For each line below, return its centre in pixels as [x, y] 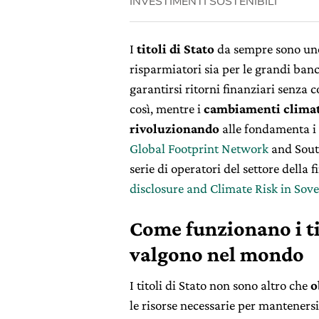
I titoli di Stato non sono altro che [220, 285]
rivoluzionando [174, 129]
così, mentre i [167, 109]
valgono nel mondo [217, 254]
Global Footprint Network [199, 148]
